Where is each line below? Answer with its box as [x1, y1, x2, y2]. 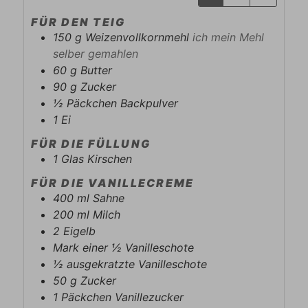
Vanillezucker [115, 289, 184, 304]
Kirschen [87, 152, 133, 166]
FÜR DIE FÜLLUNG [31, 137, 151, 151]
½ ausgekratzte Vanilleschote [53, 256, 208, 271]
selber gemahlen [53, 47, 139, 61]
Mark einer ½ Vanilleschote [53, 240, 195, 254]
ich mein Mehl [192, 30, 265, 45]
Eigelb [63, 223, 96, 238]
